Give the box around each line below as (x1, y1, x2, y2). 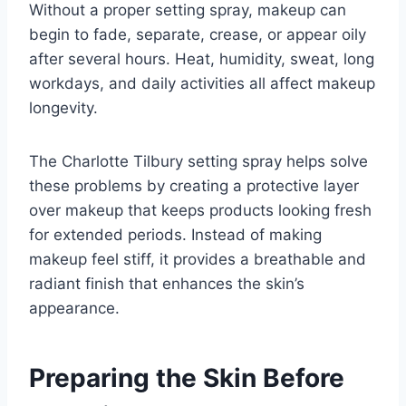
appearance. (29, 299, 120, 318)
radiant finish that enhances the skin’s (29, 275, 304, 294)
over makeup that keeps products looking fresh (29, 201, 372, 220)
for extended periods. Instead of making (29, 226, 322, 245)
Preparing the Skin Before (29, 362, 344, 394)
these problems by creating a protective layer (29, 177, 359, 196)
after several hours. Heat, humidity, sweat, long (29, 50, 374, 69)
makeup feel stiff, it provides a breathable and (29, 250, 366, 269)
